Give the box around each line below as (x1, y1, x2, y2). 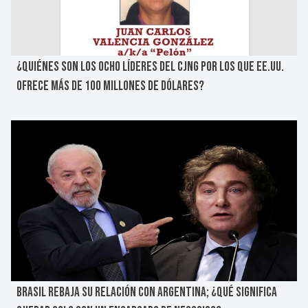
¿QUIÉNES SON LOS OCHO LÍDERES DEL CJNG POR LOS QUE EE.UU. (16, 59, 284, 75)
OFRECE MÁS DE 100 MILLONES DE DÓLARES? (16, 78, 204, 94)
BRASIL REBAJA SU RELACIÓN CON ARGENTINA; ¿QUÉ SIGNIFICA (16, 285, 277, 301)
